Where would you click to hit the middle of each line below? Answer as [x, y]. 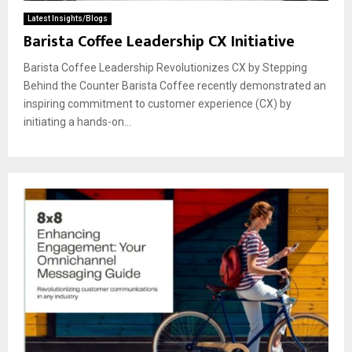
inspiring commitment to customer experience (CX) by [158, 103]
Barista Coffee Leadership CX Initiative [159, 41]
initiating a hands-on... [77, 121]
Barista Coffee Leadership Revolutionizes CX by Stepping [165, 67]
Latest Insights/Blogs [68, 18]
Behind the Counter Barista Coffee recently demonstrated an [175, 85]
